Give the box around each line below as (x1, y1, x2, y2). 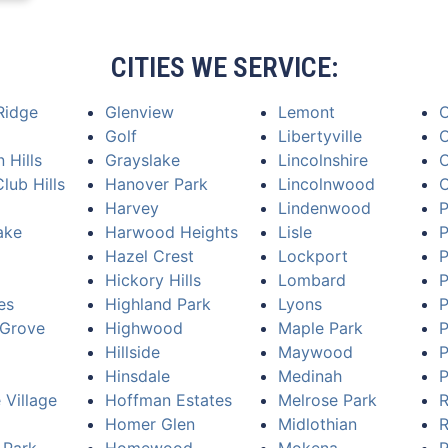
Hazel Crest (105, 246, 194, 266)
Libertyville (278, 126, 362, 146)
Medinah (278, 366, 342, 386)
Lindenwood (278, 198, 371, 218)
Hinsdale (105, 366, 170, 386)
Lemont (278, 102, 335, 122)
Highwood (105, 318, 183, 338)
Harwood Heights (105, 222, 238, 242)
